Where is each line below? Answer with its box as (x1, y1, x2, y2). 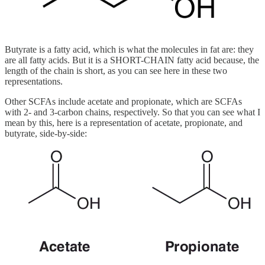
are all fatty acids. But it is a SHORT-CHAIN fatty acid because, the (5, 54, 259, 65)
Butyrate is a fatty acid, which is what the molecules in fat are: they (5, 44, 254, 54)
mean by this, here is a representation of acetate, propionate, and (5, 117, 243, 128)
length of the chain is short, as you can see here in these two (5, 65, 227, 76)
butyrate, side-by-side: (5, 128, 87, 138)
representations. (5, 76, 63, 86)
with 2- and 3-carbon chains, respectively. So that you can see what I (5, 106, 260, 117)
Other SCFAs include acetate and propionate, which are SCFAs (5, 96, 242, 106)
